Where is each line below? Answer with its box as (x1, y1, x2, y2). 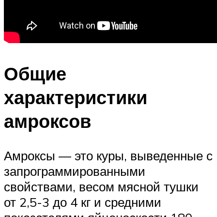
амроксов (4, 108, 91, 133)
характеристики (4, 85, 147, 109)
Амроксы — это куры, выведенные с (4, 148, 213, 164)
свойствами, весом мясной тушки (4, 179, 199, 195)
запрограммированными (4, 163, 145, 179)
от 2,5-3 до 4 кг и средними (4, 194, 161, 210)
